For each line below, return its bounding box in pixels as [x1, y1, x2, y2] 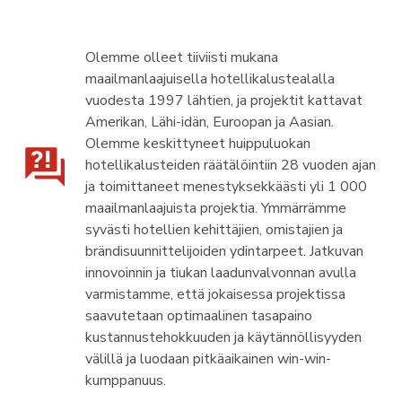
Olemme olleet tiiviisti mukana [84, 48, 278, 67]
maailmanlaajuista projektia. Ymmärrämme [84, 198, 346, 218]
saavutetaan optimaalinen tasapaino [84, 306, 312, 326]
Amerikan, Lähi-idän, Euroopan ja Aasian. [84, 112, 334, 132]
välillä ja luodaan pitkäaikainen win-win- [84, 349, 331, 369]
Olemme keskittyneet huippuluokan [84, 134, 310, 153]
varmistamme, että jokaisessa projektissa [84, 284, 345, 304]
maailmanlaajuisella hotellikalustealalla [84, 69, 335, 89]
